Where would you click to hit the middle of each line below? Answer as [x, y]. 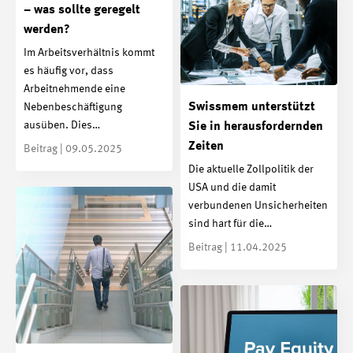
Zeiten [206, 146]
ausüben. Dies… [62, 126]
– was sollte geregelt [82, 10]
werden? [47, 30]
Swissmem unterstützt [252, 107]
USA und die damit [232, 188]
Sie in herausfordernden [256, 126]
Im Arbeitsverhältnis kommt [89, 53]
